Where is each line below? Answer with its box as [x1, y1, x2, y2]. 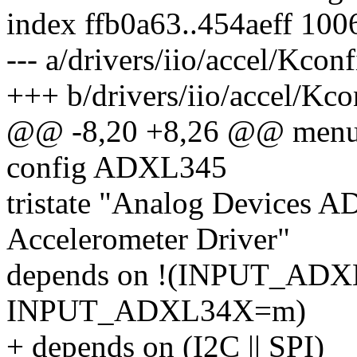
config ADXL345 [6, 150, 227, 185]
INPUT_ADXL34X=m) [6, 293, 306, 328]
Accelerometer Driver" [6, 222, 290, 257]
